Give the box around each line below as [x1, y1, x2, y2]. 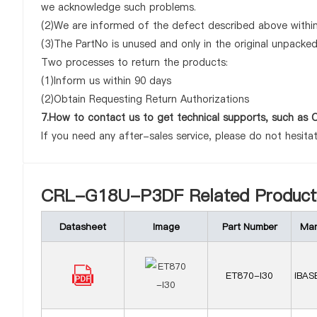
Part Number [221, 220, 277, 233]
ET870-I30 [226, 269, 273, 282]
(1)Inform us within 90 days [41, 74, 171, 88]
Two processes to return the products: [41, 55, 228, 69]
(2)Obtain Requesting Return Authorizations [41, 92, 249, 106]
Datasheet [59, 220, 106, 233]
